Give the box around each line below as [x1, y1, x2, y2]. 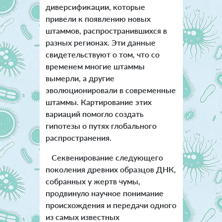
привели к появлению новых [45, 14, 151, 24]
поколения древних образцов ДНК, [45, 165, 176, 174]
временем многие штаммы [45, 61, 145, 71]
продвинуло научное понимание [45, 188, 164, 198]
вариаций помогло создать [45, 109, 144, 119]
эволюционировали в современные [45, 85, 176, 95]
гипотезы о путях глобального [45, 121, 157, 131]
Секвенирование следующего [45, 153, 163, 163]
